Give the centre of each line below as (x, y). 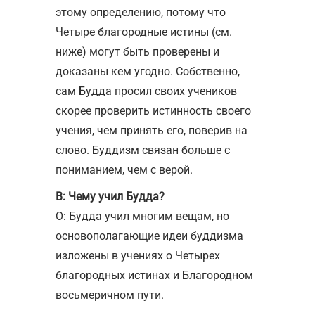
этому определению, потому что (141, 12)
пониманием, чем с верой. (124, 169)
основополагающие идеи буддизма (149, 236)
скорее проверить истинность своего (153, 110)
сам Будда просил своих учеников (146, 91)
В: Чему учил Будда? (110, 196)
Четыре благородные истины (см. (144, 32)
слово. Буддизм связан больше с (143, 150)
